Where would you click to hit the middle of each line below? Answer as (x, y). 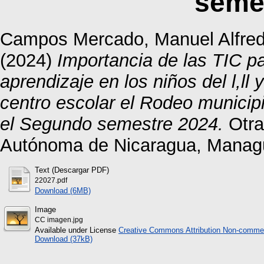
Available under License (77, 230)
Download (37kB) (64, 239)
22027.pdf (51, 180)
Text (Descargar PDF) (72, 170)
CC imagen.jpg (59, 220)
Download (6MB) (63, 190)
